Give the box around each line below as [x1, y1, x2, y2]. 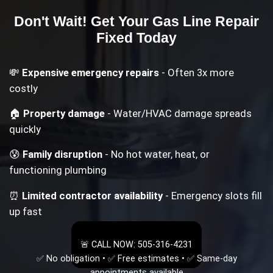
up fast [9, 205, 43, 218]
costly [9, 82, 38, 94]
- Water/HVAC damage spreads [105, 107, 252, 120]
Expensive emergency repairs [22, 66, 160, 79]
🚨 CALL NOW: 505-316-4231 [80, 239, 193, 250]
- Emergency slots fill [163, 189, 263, 202]
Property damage [23, 107, 105, 120]
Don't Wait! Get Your [14, 13, 152, 29]
